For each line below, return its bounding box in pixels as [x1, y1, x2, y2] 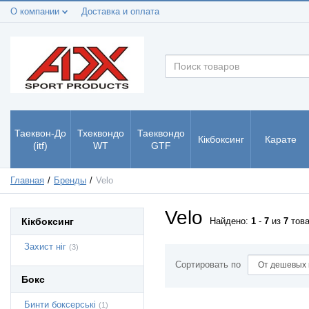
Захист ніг [24, 241, 66, 252]
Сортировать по [175, 259, 241, 270]
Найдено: [210, 216, 251, 226]
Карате [265, 133, 297, 145]
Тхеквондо [77, 127, 124, 139]
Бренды [54, 175, 87, 186]
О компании [10, 7, 62, 17]
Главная [10, 175, 44, 186]
